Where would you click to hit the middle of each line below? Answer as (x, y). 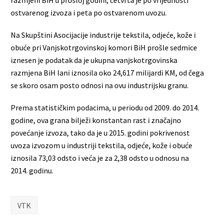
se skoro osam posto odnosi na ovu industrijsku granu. (100, 85)
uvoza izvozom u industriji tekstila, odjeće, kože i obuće (102, 145)
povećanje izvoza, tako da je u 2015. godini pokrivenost (101, 132)
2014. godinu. (32, 170)
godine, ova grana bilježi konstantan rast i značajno (96, 120)
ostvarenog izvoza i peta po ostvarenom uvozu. (89, 12)
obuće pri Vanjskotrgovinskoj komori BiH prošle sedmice (104, 47)
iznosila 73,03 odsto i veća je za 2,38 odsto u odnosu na (100, 158)
